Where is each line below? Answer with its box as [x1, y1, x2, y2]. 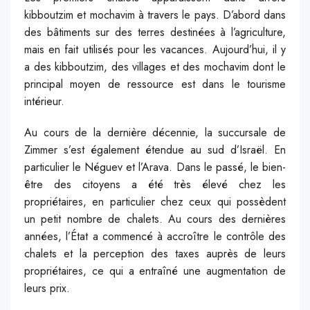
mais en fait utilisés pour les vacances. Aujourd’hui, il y [24, 41, 286, 57]
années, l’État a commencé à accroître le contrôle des [24, 228, 286, 244]
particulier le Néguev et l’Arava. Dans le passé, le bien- [24, 158, 286, 175]
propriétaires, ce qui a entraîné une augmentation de [24, 262, 286, 279]
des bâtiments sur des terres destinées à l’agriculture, [24, 24, 286, 40]
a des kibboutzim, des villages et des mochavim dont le [24, 58, 286, 75]
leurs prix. [24, 280, 70, 296]
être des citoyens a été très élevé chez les [24, 176, 286, 192]
